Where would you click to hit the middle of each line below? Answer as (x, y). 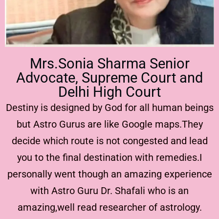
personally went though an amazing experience (109, 174)
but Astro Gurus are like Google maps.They (109, 124)
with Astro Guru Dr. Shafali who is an (109, 190)
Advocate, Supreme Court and (109, 77)
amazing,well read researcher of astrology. (109, 207)
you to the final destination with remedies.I (109, 157)
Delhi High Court (109, 92)
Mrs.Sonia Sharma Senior (109, 63)
